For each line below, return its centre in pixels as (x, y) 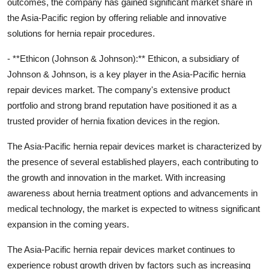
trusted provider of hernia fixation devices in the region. (113, 121)
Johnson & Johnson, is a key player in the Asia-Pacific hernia (126, 74)
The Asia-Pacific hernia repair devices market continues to (121, 249)
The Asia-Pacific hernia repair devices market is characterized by (134, 146)
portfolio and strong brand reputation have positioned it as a (122, 105)
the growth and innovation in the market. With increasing (116, 177)
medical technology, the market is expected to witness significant (134, 208)
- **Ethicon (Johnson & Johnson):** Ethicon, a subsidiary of (123, 58)
